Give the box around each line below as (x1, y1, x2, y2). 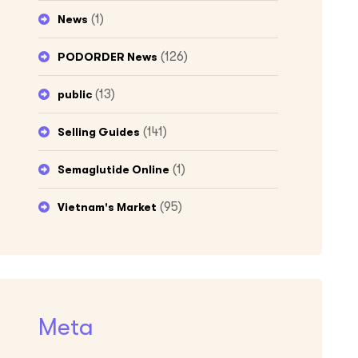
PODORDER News (58, 50, 157, 63)
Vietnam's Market (58, 200, 157, 213)
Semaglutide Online (58, 162, 169, 176)
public (58, 87, 92, 101)
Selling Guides (58, 125, 140, 138)
